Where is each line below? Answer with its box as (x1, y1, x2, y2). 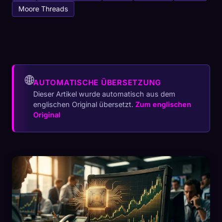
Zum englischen (135, 100, 191, 109)
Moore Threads (18, 4, 68, 13)
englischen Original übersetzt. (33, 100, 135, 109)
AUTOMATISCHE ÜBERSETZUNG (33, 78, 162, 87)
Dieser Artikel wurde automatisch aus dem (33, 90, 175, 98)
